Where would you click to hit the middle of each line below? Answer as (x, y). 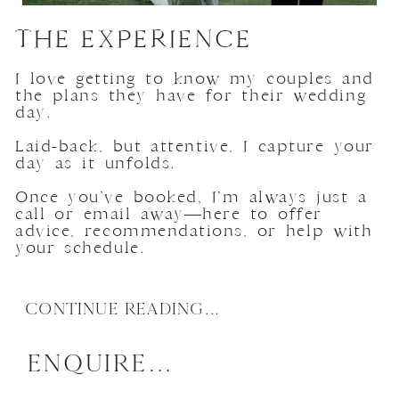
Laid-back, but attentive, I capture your (195, 147)
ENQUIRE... (100, 362)
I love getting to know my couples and (195, 79)
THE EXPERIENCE (134, 39)
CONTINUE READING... (122, 309)
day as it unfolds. (95, 163)
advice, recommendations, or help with (194, 231)
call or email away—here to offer (169, 214)
